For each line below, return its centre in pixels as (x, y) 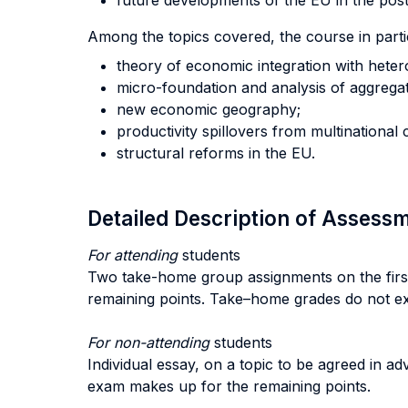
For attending (135, 255)
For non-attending (151, 342)
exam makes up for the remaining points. (229, 386)
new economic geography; (209, 109)
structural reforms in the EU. (216, 153)
